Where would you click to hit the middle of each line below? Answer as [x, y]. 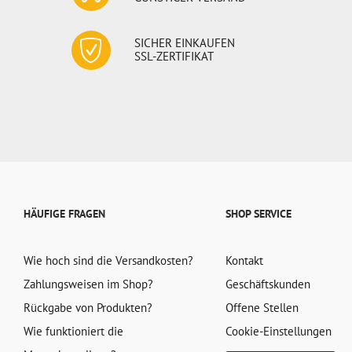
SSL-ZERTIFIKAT [174, 56]
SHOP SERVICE [258, 214]
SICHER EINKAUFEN [185, 43]
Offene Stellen [262, 308]
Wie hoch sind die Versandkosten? [108, 260]
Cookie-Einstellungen [278, 331]
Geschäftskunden [268, 284]
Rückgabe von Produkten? [88, 308]
